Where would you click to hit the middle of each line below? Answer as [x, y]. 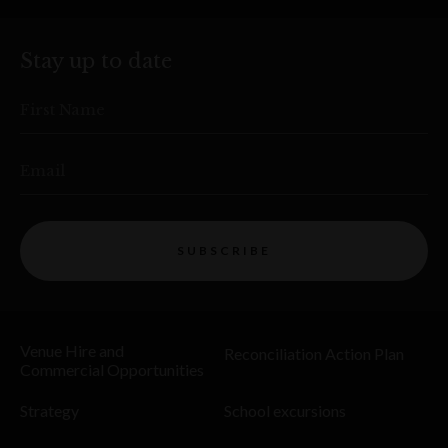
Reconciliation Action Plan [314, 353]
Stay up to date [96, 60]
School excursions [285, 411]
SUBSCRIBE [224, 250]
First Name [62, 109]
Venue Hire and [72, 350]
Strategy [49, 411]
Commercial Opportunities [112, 369]
